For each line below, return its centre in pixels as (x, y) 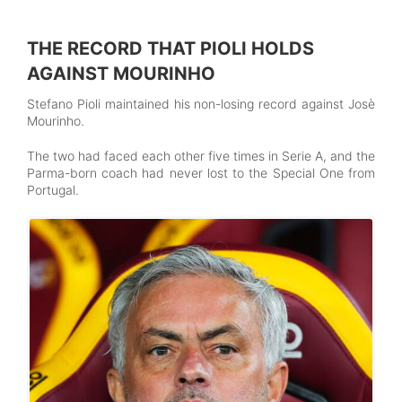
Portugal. (53, 189)
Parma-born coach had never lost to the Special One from (201, 172)
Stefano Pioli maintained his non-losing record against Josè (201, 103)
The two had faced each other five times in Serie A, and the (201, 155)
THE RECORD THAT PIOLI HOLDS (170, 48)
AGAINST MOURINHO (121, 73)
